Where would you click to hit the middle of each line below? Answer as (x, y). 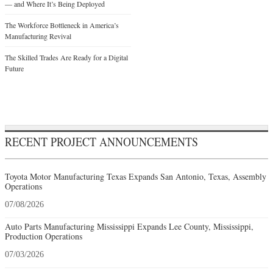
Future (14, 68)
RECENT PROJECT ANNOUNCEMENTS (101, 141)
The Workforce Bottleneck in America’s (62, 25)
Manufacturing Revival (38, 36)
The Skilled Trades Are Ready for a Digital (66, 57)
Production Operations (44, 236)
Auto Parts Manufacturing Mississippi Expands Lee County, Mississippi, (129, 226)
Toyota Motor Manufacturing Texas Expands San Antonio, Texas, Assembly (136, 176)
